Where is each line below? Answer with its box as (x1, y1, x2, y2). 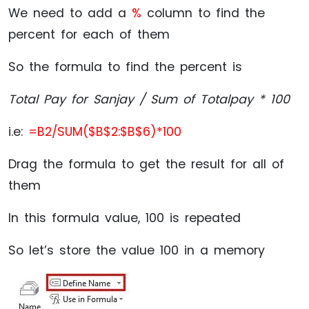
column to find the (141, 4, 265, 21)
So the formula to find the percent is (8, 58, 242, 75)
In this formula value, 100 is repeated (8, 209, 241, 226)
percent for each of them (8, 26, 170, 43)
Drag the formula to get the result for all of (8, 155, 284, 172)
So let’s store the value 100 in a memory (8, 241, 265, 259)
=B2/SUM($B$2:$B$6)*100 (28, 123, 181, 140)
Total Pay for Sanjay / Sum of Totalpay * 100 (8, 90, 290, 108)
